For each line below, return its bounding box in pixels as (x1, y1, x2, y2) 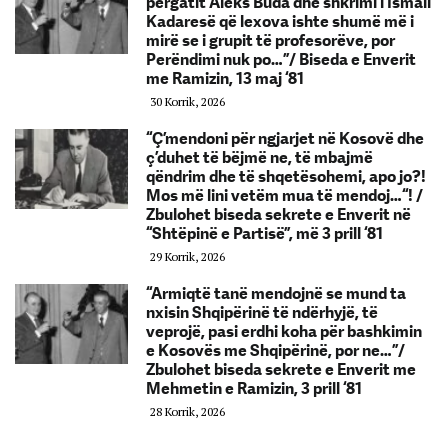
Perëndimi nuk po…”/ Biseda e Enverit (146, 50, 416, 70)
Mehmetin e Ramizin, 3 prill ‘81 (146, 379, 362, 399)
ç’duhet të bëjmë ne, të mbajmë (146, 148, 373, 168)
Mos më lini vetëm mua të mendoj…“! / (146, 186, 423, 206)
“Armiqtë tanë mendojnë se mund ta (146, 284, 406, 304)
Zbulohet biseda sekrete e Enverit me (146, 360, 416, 380)
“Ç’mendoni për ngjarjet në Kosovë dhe (146, 129, 424, 149)
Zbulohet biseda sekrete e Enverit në (146, 205, 411, 225)
